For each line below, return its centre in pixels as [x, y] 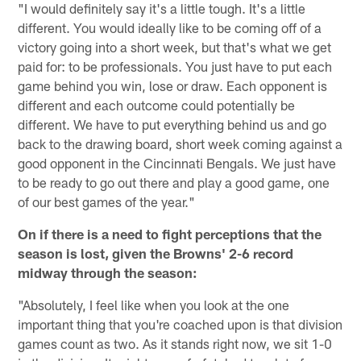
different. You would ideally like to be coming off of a [170, 27]
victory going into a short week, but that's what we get [175, 46]
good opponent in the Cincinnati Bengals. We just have [177, 162]
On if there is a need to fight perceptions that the [170, 233]
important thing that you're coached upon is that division [180, 324]
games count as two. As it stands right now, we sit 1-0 [175, 343]
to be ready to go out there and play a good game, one [174, 182]
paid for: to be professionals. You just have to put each [175, 66]
